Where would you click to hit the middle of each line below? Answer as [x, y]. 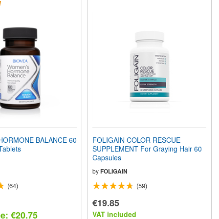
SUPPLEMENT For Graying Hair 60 [147, 148]
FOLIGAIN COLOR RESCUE [137, 140]
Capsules [107, 157]
